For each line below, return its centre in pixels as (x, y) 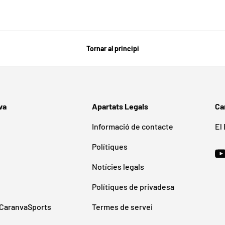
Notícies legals (118, 167)
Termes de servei (122, 207)
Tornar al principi (113, 49)
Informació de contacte (133, 127)
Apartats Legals (120, 106)
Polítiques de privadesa (133, 187)
